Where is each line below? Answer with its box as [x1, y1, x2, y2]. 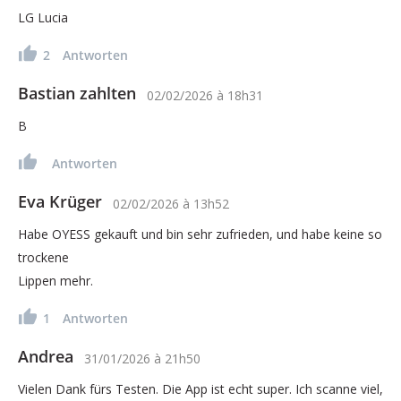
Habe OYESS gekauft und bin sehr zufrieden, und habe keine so [18, 225, 382, 243]
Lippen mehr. [18, 271, 93, 289]
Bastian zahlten [18, 81, 136, 104]
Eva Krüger [18, 190, 102, 212]
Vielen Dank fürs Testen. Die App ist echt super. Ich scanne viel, [18, 380, 383, 397]
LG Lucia [18, 8, 68, 26]
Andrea [18, 345, 73, 367]
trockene [18, 248, 69, 266]
